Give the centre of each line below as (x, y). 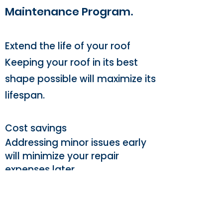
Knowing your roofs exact (66, 210)
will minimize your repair (62, 156)
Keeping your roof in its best (71, 62)
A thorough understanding (68, 196)
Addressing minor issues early (76, 143)
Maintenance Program (68, 12)
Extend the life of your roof (68, 46)
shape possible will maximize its (80, 79)
